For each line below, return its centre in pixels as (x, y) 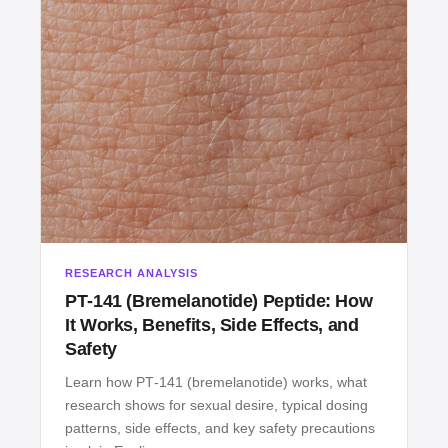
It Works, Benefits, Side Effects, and (212, 325)
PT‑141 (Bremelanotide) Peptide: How (219, 301)
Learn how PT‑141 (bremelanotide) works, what (216, 382)
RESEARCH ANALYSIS (131, 273)
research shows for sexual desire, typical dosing (216, 405)
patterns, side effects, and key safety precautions (220, 428)
